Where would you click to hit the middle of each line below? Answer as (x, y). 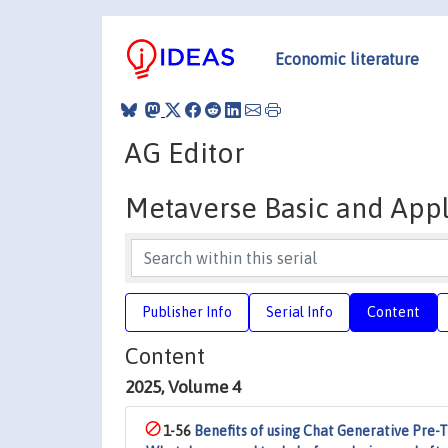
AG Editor (185, 152)
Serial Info (299, 311)
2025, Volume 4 (183, 387)
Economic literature (347, 58)
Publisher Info (187, 311)
